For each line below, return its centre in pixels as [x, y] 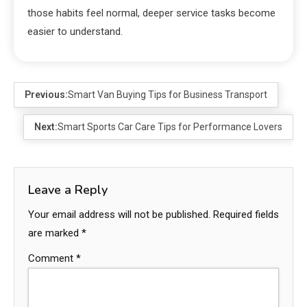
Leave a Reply [68, 190]
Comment [52, 259]
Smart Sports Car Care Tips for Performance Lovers [170, 127]
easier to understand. [75, 32]
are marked [55, 233]
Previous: [46, 95]
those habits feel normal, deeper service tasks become [151, 13]
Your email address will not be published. [119, 215]
